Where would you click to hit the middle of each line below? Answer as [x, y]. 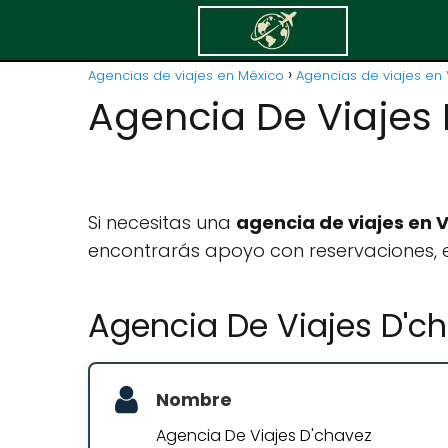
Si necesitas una [162, 222]
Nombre [194, 400]
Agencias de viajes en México [186, 75]
